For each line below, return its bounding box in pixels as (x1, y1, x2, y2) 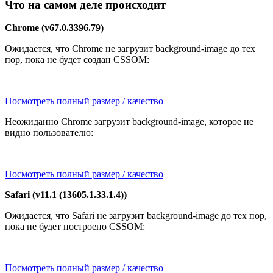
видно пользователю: (5, 127, 93, 138)
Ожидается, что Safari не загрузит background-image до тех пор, (5, 210, 267, 221)
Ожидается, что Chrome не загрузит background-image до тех (5, 43, 255, 54)
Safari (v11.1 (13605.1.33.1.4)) (5, 190, 127, 200)
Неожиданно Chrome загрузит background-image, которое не (5, 116, 253, 127)
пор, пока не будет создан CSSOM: (5, 54, 149, 65)
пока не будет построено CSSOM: (5, 221, 145, 232)
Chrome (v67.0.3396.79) (5, 23, 104, 34)
